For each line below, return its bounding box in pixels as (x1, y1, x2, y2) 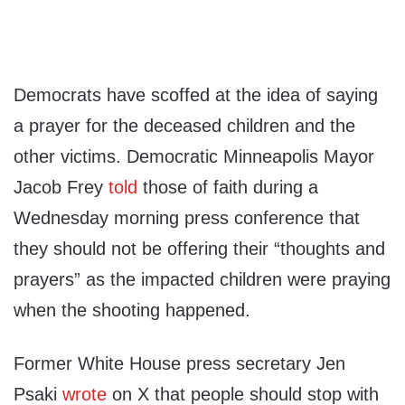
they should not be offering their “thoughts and (14, 239, 385, 259)
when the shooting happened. (14, 300, 250, 321)
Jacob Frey (14, 177, 108, 198)
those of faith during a (137, 177, 318, 198)
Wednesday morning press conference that (14, 208, 360, 229)
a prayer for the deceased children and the (14, 116, 355, 137)
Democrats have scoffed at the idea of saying (14, 85, 378, 106)
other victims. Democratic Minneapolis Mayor (14, 146, 374, 167)
